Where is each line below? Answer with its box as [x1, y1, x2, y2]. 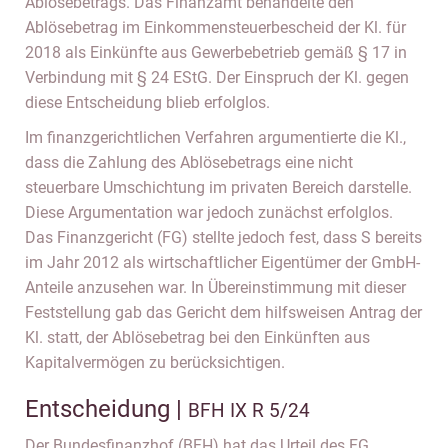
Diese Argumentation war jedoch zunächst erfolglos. [25, 203, 393, 222]
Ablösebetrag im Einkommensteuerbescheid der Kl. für [25, 18, 406, 37]
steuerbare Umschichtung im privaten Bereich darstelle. [25, 178, 412, 197]
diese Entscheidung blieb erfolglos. [25, 93, 270, 112]
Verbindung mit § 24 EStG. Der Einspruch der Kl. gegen [25, 68, 409, 87]
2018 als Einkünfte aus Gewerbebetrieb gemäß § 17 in [25, 43, 407, 62]
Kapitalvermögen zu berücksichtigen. [25, 353, 285, 372]
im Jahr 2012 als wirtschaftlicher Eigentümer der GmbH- [25, 253, 420, 272]
